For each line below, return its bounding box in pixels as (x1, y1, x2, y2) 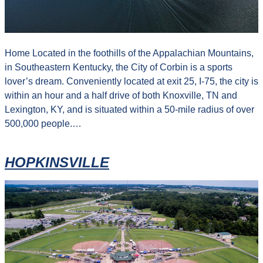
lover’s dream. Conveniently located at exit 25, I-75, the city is (5, 76, 258, 86)
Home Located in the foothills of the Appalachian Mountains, (5, 48, 254, 58)
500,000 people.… (5, 118, 82, 129)
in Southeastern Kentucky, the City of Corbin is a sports (5, 62, 232, 72)
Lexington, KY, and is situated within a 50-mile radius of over (5, 104, 254, 114)
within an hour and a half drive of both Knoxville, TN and (5, 90, 237, 100)
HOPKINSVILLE (5, 154, 109, 170)
